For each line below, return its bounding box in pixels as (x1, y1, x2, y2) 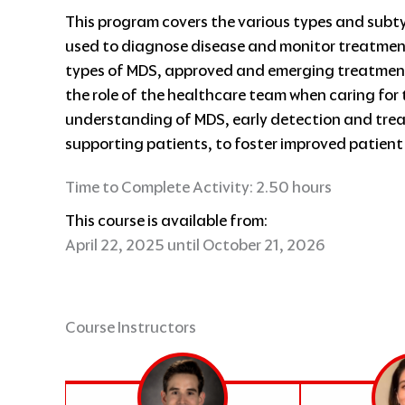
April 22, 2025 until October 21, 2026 (65, 234, 325, 255)
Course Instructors (65, 316, 196, 337)
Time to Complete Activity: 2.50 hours (65, 176, 332, 197)
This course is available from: (65, 210, 268, 231)
